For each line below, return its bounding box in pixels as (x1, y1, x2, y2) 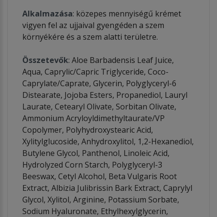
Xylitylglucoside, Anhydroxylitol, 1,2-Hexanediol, (22, 136, 194, 147)
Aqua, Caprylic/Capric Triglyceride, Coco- (22, 66, 169, 77)
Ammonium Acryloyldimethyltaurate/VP (22, 112, 165, 124)
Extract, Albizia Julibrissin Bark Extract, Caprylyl (22, 182, 192, 193)
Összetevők (22, 54, 68, 65)
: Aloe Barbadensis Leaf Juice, (68, 54, 174, 65)
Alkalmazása (22, 8, 73, 19)
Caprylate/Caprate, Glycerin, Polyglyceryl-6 (22, 77, 176, 89)
